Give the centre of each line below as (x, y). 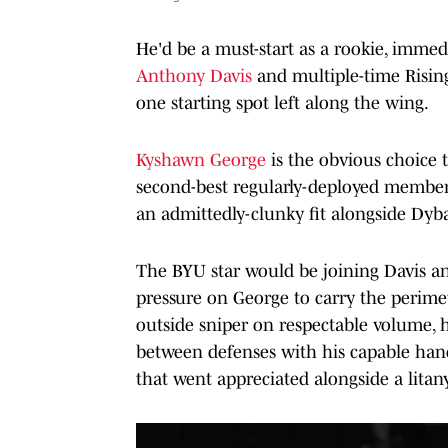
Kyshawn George (201, 159)
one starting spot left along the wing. (282, 102)
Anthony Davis (194, 75)
